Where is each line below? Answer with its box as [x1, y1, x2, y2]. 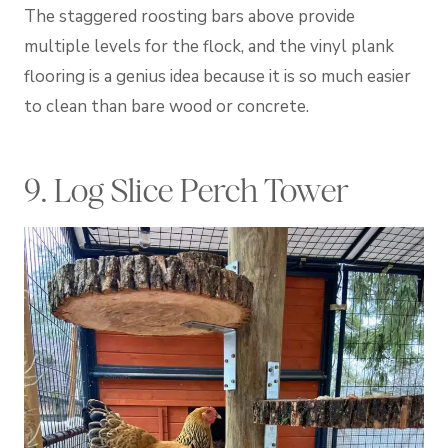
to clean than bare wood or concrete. [24, 94, 309, 118]
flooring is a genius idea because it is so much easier [24, 64, 411, 88]
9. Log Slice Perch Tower [24, 171, 349, 210]
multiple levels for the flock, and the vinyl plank [24, 34, 394, 58]
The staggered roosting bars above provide [24, 4, 355, 28]
